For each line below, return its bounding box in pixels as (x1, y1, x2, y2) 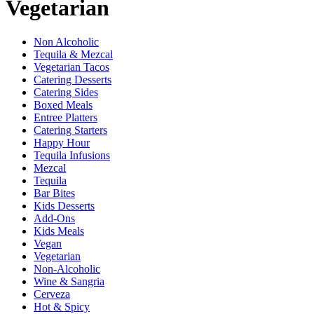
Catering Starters (34, 124, 107, 137)
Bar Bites (34, 187, 75, 200)
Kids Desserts (34, 200, 95, 212)
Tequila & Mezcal (34, 48, 113, 61)
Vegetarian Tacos (34, 61, 109, 74)
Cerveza (34, 288, 70, 301)
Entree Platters (34, 111, 97, 124)
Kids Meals (34, 225, 84, 238)
